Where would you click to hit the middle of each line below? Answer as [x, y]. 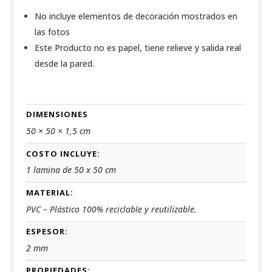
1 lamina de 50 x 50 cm [71, 170]
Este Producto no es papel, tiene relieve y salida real [138, 47]
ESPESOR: [47, 232]
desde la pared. [64, 63]
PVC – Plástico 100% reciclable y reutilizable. [111, 209]
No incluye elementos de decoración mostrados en [136, 16]
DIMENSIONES [57, 114]
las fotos [52, 32]
